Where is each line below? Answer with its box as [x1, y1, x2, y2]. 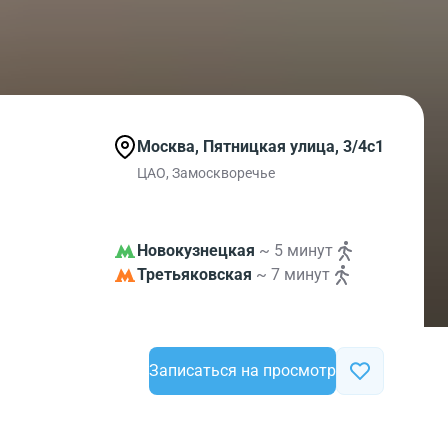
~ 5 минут [259, 241, 333, 260]
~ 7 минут [256, 265, 330, 284]
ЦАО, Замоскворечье [137, 165, 275, 181]
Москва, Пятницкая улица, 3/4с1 [137, 137, 384, 156]
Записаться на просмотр [149, 361, 336, 380]
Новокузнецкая [137, 241, 255, 260]
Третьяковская [137, 265, 252, 284]
